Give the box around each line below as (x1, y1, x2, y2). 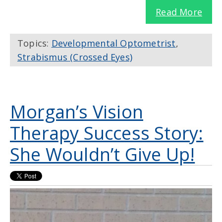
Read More (156, 6, 202, 18)
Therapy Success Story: (10, 121, 204, 146)
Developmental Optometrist (51, 37, 176, 50)
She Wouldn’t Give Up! (10, 142, 195, 167)
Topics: (17, 37, 52, 50)
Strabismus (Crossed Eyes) (17, 51, 132, 63)
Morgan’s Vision (10, 100, 143, 124)
